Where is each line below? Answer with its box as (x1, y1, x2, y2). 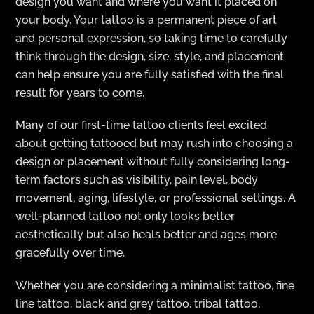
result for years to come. (15, 86, 145, 100)
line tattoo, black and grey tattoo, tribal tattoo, (15, 297, 261, 311)
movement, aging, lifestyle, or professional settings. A (15, 191, 296, 205)
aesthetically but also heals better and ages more (15, 228, 278, 242)
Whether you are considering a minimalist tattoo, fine (15, 279, 295, 293)
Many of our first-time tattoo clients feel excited (15, 118, 268, 132)
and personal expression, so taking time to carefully (15, 31, 288, 45)
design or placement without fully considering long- (15, 155, 291, 169)
